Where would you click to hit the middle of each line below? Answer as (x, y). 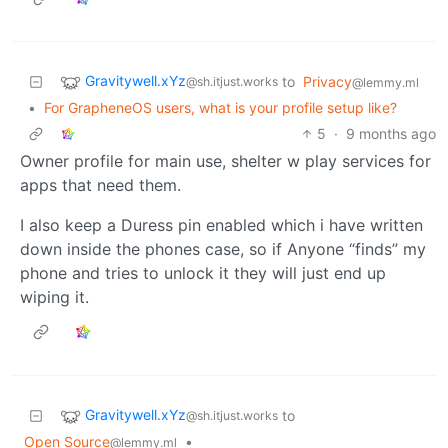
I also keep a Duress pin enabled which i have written (221, 224)
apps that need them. (100, 184)
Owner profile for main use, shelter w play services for (225, 160)
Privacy (327, 81)
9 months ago (391, 133)
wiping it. (54, 296)
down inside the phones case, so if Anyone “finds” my (223, 248)
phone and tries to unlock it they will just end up (203, 272)
